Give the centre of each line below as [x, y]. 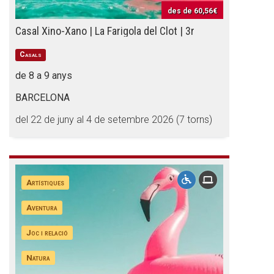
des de [181, 11]
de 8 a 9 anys [44, 76]
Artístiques [46, 182]
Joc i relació [47, 232]
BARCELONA [43, 98]
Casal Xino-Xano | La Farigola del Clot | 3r [105, 31]
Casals [31, 54]
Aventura [42, 207]
